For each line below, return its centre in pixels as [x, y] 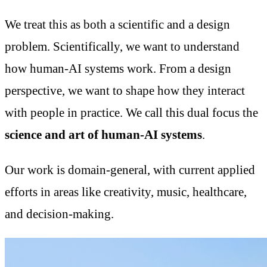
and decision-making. [59, 214]
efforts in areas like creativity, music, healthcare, [126, 192]
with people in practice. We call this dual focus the [131, 113]
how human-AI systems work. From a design [118, 69]
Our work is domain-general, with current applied [130, 170]
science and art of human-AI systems [103, 135]
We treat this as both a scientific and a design [117, 25]
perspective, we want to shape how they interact [125, 91]
